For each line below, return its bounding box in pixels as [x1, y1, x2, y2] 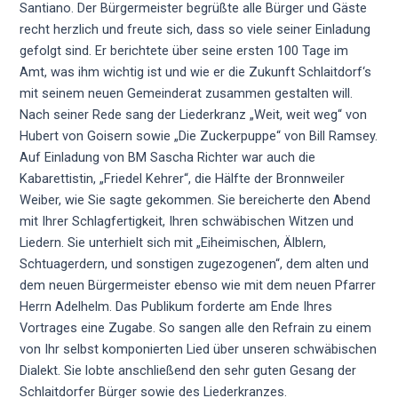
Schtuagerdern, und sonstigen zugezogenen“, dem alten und [20, 256, 370, 273]
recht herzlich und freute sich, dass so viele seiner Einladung [20, 21, 371, 38]
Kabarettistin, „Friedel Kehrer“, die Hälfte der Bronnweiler [20, 171, 346, 187]
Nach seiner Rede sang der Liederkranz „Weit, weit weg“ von [20, 107, 368, 123]
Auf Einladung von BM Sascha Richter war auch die [20, 149, 316, 166]
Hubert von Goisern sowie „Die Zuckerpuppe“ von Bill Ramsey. [20, 128, 378, 145]
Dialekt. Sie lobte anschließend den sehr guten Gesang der [20, 362, 357, 379]
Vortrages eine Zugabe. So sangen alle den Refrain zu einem [20, 320, 372, 337]
